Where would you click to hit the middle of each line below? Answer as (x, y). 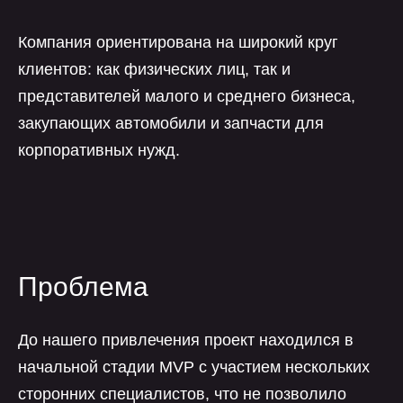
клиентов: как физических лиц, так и (154, 69)
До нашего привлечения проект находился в (186, 340)
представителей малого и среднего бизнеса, (187, 96)
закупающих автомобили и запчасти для (171, 123)
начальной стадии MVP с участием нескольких (194, 367)
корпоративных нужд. (99, 150)
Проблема (83, 287)
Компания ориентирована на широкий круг (178, 42)
